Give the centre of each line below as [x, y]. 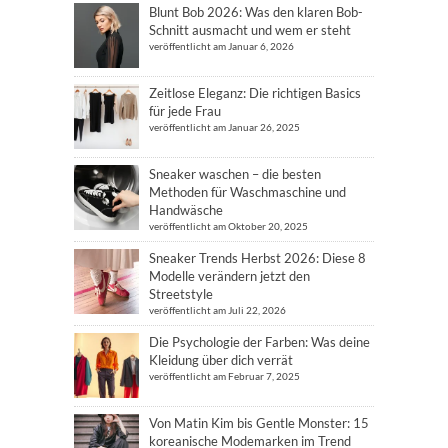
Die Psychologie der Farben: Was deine [259, 342]
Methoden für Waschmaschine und [247, 192]
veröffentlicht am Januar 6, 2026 [221, 46]
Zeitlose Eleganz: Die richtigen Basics [255, 93]
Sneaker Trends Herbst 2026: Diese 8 [257, 258]
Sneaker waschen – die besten [235, 174]
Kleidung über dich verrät [221, 360]
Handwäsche [186, 210]
